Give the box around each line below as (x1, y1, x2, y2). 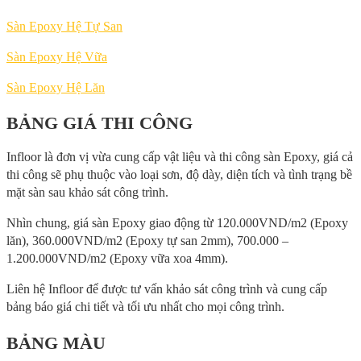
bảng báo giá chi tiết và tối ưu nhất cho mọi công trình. (6, 300, 284, 314)
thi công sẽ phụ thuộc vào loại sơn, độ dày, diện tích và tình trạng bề (6, 168, 352, 182)
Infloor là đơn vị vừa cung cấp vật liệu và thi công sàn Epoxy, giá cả (6, 150, 353, 164)
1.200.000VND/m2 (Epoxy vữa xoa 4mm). (6, 251, 228, 266)
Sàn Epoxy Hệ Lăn (6, 81, 105, 95)
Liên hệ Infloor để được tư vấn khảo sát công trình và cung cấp (6, 282, 327, 297)
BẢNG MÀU (6, 332, 106, 353)
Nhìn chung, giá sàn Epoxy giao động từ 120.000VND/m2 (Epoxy (6, 216, 348, 230)
